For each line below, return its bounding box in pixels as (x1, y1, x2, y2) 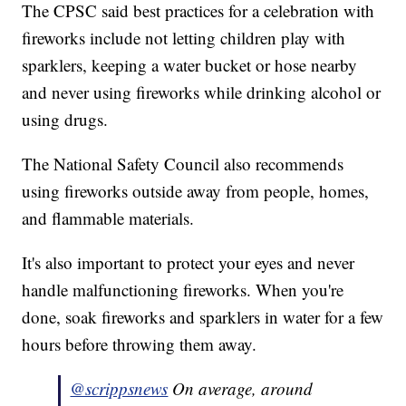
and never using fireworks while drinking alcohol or (22, 81, 382, 104)
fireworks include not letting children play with (22, 26, 346, 50)
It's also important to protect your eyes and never (22, 251, 355, 275)
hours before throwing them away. (22, 333, 257, 356)
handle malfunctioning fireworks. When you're (22, 278, 344, 302)
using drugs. (22, 108, 109, 131)
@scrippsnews (70, 377, 169, 401)
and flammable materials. (22, 207, 195, 230)
